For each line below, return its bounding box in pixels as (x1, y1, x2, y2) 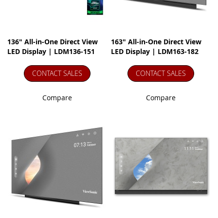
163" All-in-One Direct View (111, 37, 202, 46)
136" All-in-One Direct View (7, 37, 98, 46)
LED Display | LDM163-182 (111, 47, 199, 56)
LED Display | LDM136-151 (7, 47, 95, 56)
